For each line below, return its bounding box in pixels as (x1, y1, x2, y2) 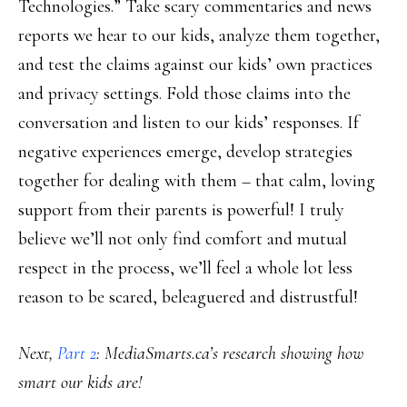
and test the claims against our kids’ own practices (18, 54, 372, 75)
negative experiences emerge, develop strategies (18, 141, 352, 163)
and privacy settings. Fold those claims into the (18, 83, 351, 104)
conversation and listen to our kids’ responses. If (18, 112, 359, 134)
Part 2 (57, 342, 96, 364)
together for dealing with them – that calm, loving (18, 170, 375, 192)
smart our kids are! (18, 372, 142, 393)
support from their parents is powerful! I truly (18, 199, 344, 221)
